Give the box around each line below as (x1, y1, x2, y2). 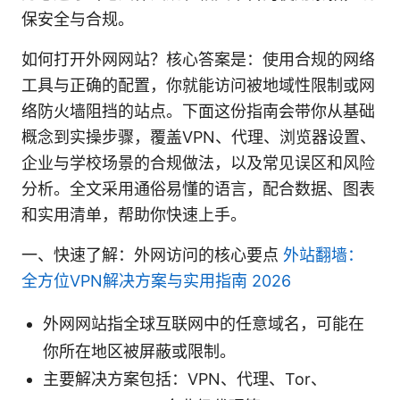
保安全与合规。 (21, 9, 134, 29)
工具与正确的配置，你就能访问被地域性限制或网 (21, 75, 375, 95)
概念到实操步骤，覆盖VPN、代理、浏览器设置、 (21, 127, 376, 146)
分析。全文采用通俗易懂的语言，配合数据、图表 (21, 179, 375, 198)
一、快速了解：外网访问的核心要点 (21, 245, 283, 264)
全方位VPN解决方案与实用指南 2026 (21, 271, 291, 290)
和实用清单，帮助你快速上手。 (21, 204, 246, 224)
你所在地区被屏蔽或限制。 (43, 341, 236, 361)
